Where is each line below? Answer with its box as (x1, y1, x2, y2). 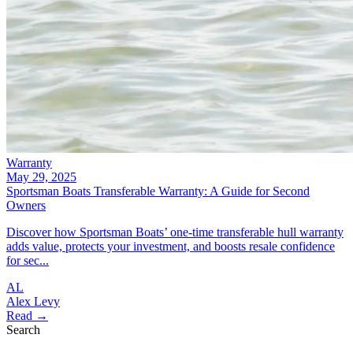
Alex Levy (6, 295, 60, 309)
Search (6, 323, 40, 337)
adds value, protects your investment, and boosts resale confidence (6, 240, 335, 254)
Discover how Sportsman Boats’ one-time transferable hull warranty (6, 225, 344, 240)
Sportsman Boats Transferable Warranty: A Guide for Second (6, 184, 310, 199)
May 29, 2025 (6, 170, 76, 184)
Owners (6, 199, 46, 213)
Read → (6, 309, 48, 323)
